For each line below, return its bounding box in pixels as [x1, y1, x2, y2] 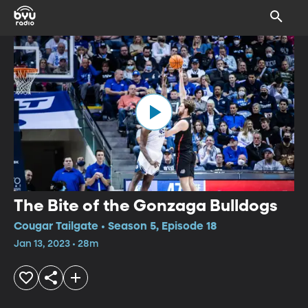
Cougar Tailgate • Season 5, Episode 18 [14, 221, 217, 232]
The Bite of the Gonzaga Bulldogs [14, 197, 278, 214]
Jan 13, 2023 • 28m [14, 239, 98, 249]
